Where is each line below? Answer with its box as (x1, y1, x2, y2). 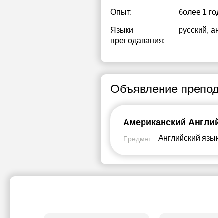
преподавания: (110, 36, 165, 45)
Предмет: (123, 135, 153, 143)
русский (179, 26, 207, 34)
